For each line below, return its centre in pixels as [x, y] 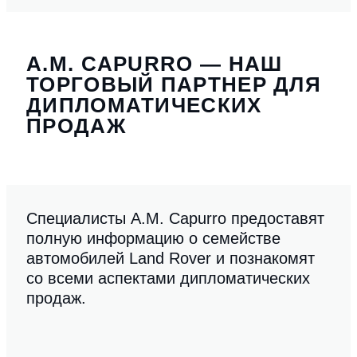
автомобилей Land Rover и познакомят [171, 259]
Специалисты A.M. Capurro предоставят [175, 219]
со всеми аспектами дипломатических [168, 279]
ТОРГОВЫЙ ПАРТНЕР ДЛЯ [174, 84]
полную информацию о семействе [153, 239]
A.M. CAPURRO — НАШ [155, 63]
